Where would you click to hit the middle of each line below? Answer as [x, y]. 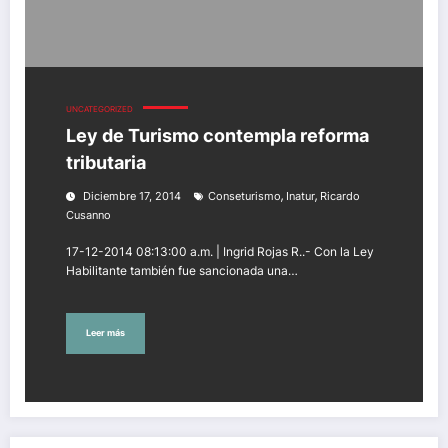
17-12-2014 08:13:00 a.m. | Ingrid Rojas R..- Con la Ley [220, 251]
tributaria [106, 162]
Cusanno [88, 215]
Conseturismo [244, 196]
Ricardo [340, 196]
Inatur [300, 196]
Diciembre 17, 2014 [132, 196]
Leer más [105, 333]
